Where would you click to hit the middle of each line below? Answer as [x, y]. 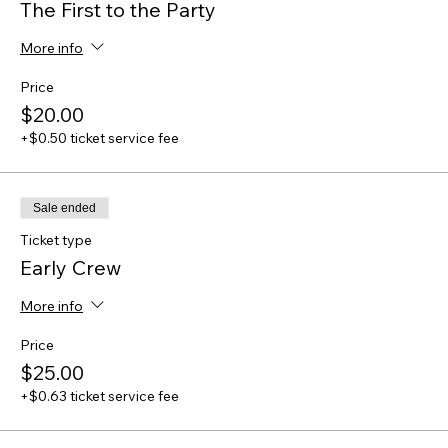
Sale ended [64, 208]
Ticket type [56, 240]
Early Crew [70, 268]
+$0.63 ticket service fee [99, 396]
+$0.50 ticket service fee [99, 138]
